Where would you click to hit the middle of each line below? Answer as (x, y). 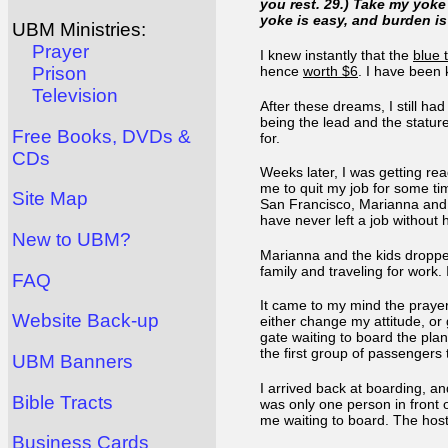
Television (75, 96)
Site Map (50, 199)
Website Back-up (85, 321)
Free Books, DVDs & (101, 136)
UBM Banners (72, 362)
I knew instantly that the (336, 54)
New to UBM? (71, 240)
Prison (59, 74)
